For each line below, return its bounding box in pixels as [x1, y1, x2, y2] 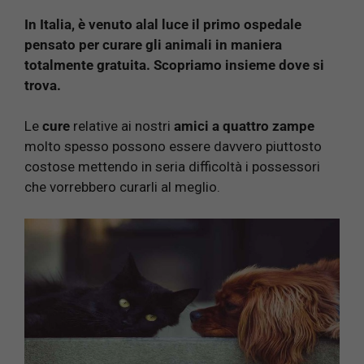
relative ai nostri [70, 118, 171, 135]
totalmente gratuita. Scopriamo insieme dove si [24, 56, 324, 73]
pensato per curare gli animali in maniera [24, 36, 282, 53]
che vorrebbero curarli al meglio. [24, 179, 220, 196]
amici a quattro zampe [171, 118, 314, 135]
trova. [24, 76, 61, 93]
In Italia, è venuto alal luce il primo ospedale [24, 15, 301, 32]
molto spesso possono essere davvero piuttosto [24, 138, 322, 155]
